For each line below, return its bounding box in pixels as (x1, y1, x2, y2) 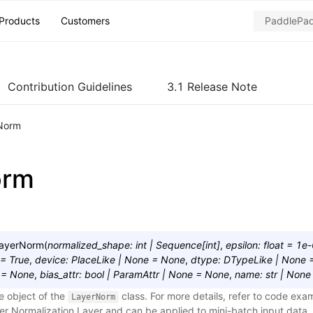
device (35, 254, 66, 265)
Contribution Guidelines (8, 80, 132, 94)
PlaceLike (71, 254, 115, 265)
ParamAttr (113, 268, 159, 280)
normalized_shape (48, 239, 130, 251)
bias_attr (40, 268, 79, 280)
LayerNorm (71, 292, 115, 302)
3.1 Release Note (167, 80, 257, 94)
